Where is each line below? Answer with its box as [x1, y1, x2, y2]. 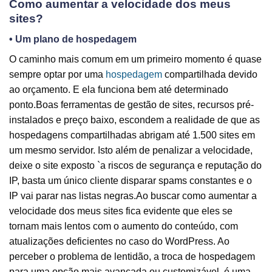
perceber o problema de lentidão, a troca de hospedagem [9, 251, 255, 262]
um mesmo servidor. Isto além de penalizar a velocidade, [9, 145, 253, 156]
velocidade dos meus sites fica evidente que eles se [9, 206, 233, 217]
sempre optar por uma [9, 69, 106, 80]
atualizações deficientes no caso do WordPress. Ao [9, 236, 229, 247]
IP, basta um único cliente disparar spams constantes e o [9, 175, 252, 186]
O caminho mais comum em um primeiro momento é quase [9, 54, 262, 65]
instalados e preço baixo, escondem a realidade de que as [9, 115, 260, 126]
